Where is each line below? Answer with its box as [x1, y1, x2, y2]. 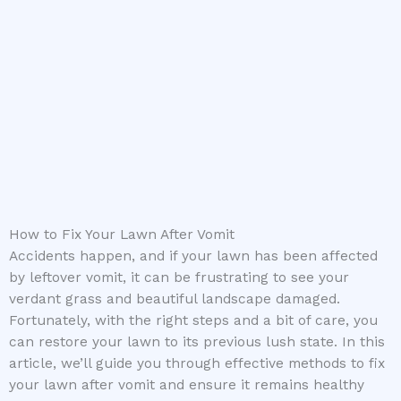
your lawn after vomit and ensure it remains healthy [9, 377, 364, 394]
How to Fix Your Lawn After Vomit [9, 226, 235, 243]
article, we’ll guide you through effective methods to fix [9, 355, 385, 372]
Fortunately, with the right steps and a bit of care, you [9, 312, 378, 329]
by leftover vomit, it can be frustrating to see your [9, 269, 349, 286]
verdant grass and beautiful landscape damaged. [9, 291, 340, 308]
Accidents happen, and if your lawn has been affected [9, 248, 378, 265]
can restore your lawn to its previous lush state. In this [9, 334, 385, 351]
